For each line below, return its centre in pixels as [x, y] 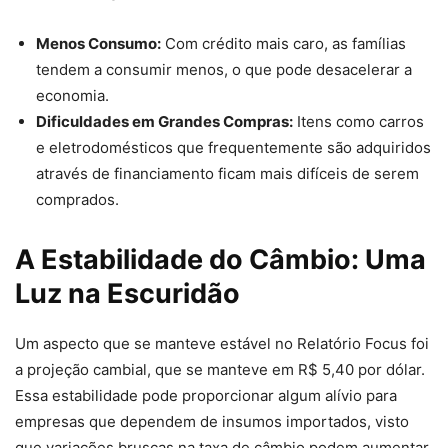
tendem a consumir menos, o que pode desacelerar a [224, 70]
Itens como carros [358, 122]
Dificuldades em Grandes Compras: [164, 122]
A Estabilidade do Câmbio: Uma [220, 260]
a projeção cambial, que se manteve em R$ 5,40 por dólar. [220, 370]
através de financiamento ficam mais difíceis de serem [227, 174]
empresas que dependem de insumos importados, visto [212, 422]
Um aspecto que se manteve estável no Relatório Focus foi [222, 344]
